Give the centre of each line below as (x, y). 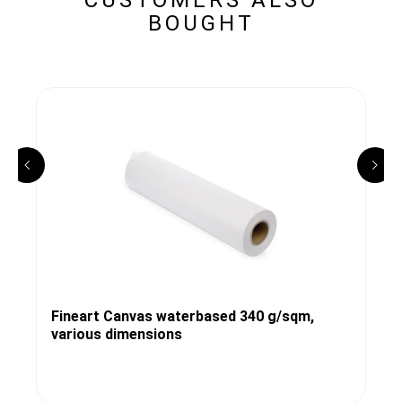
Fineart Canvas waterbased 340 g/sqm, (183, 316)
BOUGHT (201, 23)
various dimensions (117, 334)
